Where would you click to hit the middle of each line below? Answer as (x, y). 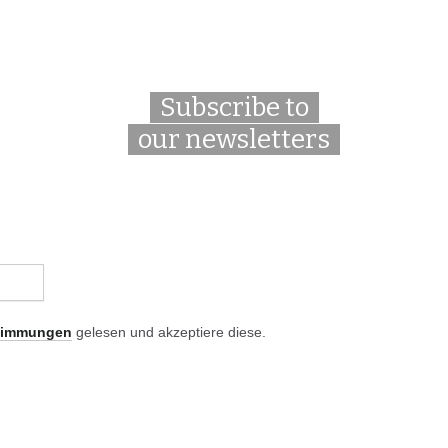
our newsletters (234, 139)
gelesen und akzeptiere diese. (169, 332)
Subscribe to (234, 107)
